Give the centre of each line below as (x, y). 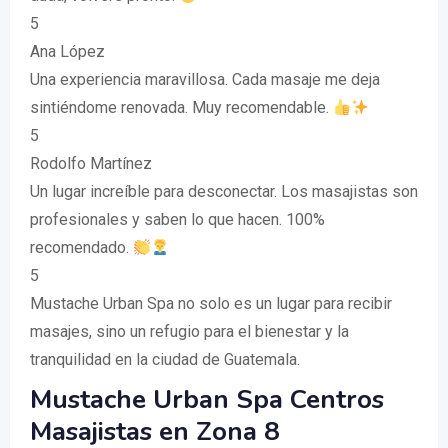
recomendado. (81, 248)
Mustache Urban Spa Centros (207, 400)
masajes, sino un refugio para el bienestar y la (189, 332)
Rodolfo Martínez (91, 164)
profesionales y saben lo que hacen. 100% (177, 220)
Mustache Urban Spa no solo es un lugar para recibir (211, 304)
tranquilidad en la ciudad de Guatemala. (165, 360)
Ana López (67, 52)
